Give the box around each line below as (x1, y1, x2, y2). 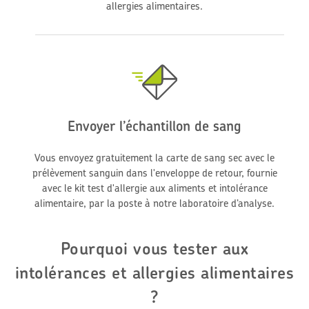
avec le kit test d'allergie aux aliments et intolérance (41, 181, 268, 195)
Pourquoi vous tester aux (60, 238, 249, 259)
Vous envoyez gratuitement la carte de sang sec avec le (34, 151, 275, 165)
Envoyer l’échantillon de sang (68, 117, 241, 135)
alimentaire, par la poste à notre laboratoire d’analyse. (34, 197, 275, 210)
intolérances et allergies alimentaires (14, 262, 295, 283)
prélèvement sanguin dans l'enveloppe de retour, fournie (32, 166, 277, 180)
